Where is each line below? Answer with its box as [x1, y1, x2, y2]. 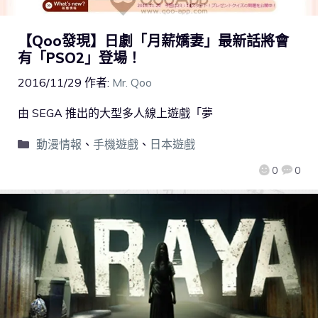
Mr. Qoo [112, 75, 152, 90]
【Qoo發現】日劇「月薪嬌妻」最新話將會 [18, 32, 289, 50]
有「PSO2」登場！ [18, 49, 141, 67]
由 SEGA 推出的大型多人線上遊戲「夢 [18, 106, 213, 121]
